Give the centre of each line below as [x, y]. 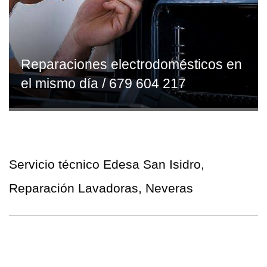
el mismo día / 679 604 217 [103, 83]
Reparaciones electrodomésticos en [131, 64]
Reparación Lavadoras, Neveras [101, 188]
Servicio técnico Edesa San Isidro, [107, 164]
